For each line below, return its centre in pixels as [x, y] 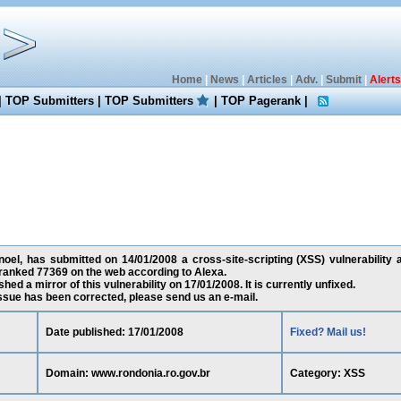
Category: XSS [327, 373]
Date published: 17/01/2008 [114, 332]
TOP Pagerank [261, 101]
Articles [267, 80]
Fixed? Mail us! [328, 332]
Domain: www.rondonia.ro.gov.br [128, 373]
